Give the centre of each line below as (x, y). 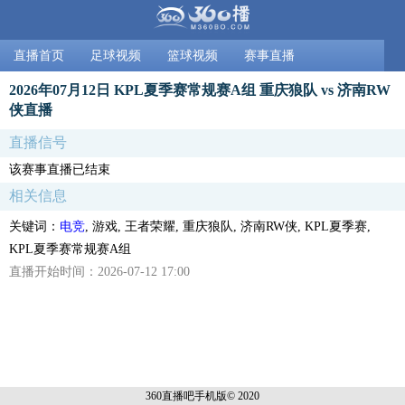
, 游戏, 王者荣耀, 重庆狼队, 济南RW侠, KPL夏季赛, (228, 226)
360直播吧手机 (181, 396)
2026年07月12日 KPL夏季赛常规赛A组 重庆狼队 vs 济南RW (200, 89)
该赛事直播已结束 (60, 169)
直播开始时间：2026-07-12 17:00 (99, 271)
